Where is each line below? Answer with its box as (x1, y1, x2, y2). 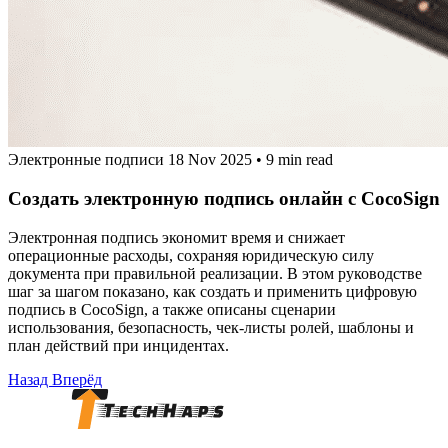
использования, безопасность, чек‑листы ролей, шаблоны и (8, 318, 414, 336)
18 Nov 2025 (168, 151, 252, 169)
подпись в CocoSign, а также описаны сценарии (8, 300, 336, 318)
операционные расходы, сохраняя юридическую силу (8, 246, 374, 264)
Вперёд (52, 370, 102, 388)
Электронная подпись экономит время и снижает (8, 228, 345, 246)
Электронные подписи (8, 151, 168, 169)
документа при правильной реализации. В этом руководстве (8, 264, 422, 282)
